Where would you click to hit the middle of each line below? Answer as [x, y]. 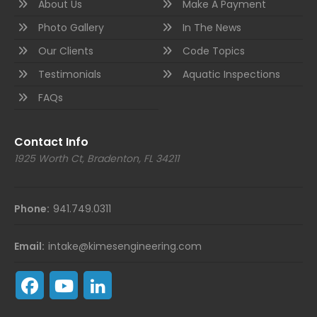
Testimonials [70, 74]
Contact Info [51, 142]
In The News [212, 28]
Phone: [32, 209]
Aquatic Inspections [231, 74]
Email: [29, 246]
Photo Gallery [71, 28]
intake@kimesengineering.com [125, 246]
